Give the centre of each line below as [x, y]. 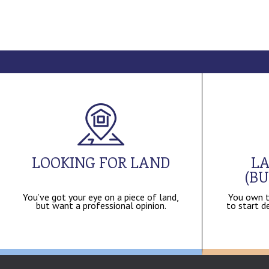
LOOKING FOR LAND [101, 162]
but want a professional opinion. [101, 205]
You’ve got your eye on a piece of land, [101, 197]
